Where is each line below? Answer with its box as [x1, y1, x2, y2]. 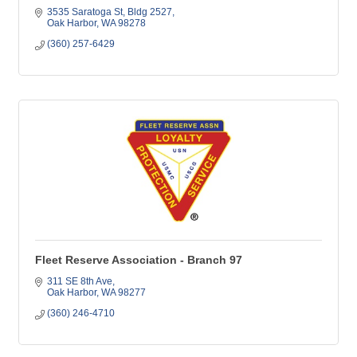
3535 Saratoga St [47, 6, 123, 18]
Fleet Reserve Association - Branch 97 [35, 253, 242, 266]
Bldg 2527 [127, 6, 172, 18]
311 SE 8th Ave [47, 276, 112, 287]
